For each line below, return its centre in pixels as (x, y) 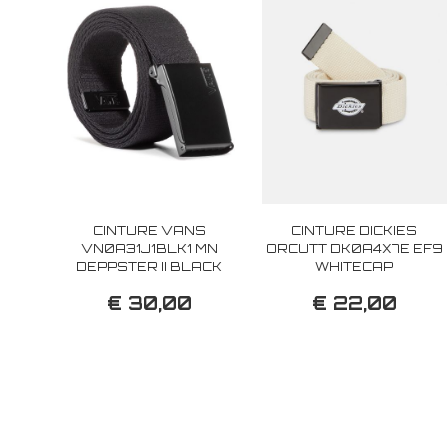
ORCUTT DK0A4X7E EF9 (354, 248)
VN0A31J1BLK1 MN (149, 248)
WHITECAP (354, 266)
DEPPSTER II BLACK (149, 266)
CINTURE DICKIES (354, 230)
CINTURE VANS (149, 230)
